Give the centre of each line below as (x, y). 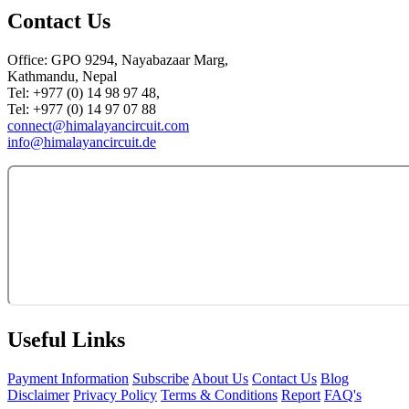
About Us (220, 378)
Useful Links (66, 339)
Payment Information (68, 378)
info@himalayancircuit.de (82, 142)
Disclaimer (38, 394)
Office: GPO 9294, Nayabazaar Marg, (118, 59)
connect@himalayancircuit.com (98, 125)
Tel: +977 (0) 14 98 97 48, (84, 92)
